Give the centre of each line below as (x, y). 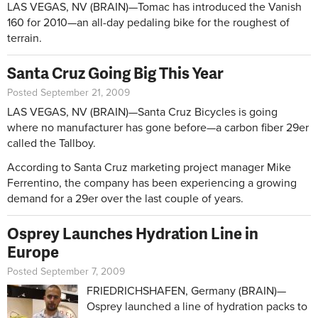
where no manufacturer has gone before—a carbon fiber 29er (158, 127)
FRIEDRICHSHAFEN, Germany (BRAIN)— (186, 291)
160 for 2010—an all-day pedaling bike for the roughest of (148, 22)
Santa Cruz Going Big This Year (115, 72)
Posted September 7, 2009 (66, 271)
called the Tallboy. (51, 143)
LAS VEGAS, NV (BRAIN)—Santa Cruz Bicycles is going (142, 112)
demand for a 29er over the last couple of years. (125, 198)
